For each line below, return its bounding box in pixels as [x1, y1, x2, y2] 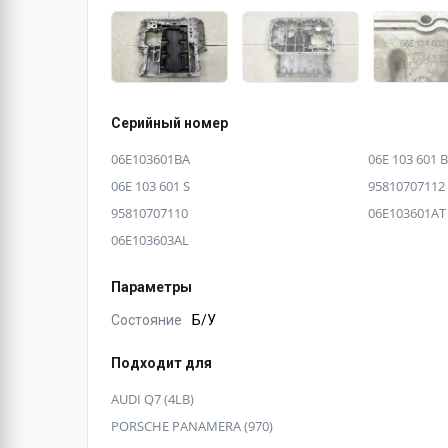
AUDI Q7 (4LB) [111, 389, 194, 408]
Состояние [111, 311, 182, 328]
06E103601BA [111, 149, 190, 168]
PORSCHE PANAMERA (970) [111, 416, 273, 435]
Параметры [111, 278, 192, 295]
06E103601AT [367, 203, 446, 222]
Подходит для [111, 354, 212, 371]
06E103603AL [111, 230, 189, 249]
